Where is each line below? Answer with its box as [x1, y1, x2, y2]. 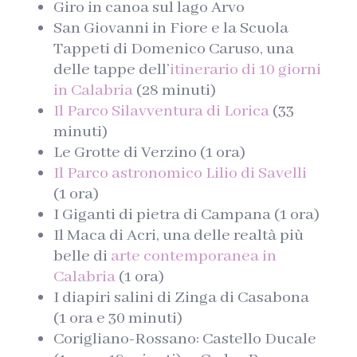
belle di [53, 245, 111, 266]
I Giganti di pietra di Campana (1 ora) [53, 204, 320, 225]
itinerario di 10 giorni [169, 59, 321, 80]
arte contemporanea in [110, 245, 277, 266]
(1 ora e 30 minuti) [53, 308, 182, 328]
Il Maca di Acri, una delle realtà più [53, 225, 304, 245]
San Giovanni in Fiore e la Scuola [53, 18, 288, 38]
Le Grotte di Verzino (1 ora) [53, 142, 245, 163]
